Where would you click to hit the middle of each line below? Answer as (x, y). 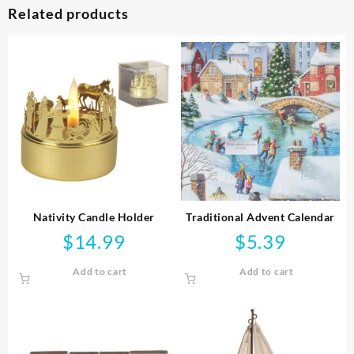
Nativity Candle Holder (94, 217)
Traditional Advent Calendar (260, 217)
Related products (68, 13)
